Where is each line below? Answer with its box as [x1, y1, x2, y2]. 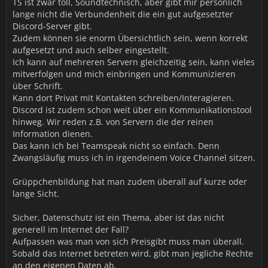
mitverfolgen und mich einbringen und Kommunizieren [13, 68, 236, 80]
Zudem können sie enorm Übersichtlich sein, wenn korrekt [13, 32, 248, 44]
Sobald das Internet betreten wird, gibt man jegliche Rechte [13, 248, 253, 259]
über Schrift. [13, 80, 63, 92]
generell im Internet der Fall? [13, 224, 129, 235]
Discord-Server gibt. [13, 20, 92, 32]
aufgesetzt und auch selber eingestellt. [13, 44, 169, 56]
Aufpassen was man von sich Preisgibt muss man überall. [13, 236, 244, 247]
